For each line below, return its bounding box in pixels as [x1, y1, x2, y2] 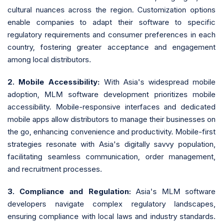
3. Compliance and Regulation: [7, 186, 131, 196]
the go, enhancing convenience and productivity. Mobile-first [7, 126, 216, 136]
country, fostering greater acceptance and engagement [7, 42, 216, 52]
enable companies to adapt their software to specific [7, 17, 216, 27]
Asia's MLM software [130, 186, 216, 196]
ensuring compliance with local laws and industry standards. [7, 211, 216, 221]
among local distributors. [7, 54, 91, 64]
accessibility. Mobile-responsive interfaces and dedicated [7, 102, 216, 111]
